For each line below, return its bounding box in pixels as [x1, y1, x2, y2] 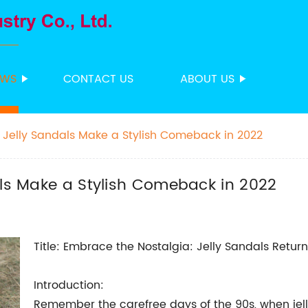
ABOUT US [180, 70, 234, 88]
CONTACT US [63, 70, 133, 88]
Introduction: [34, 276, 104, 294]
